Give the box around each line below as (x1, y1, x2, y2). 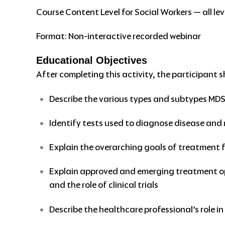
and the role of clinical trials (49, 179, 158, 191)
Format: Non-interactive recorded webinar (36, 31, 201, 42)
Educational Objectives (36, 55, 147, 66)
